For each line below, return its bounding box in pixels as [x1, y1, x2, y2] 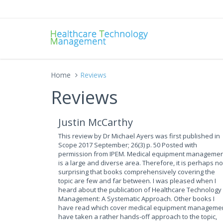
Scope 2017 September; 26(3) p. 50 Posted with [58, 140, 197, 149]
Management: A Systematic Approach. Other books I [58, 194, 215, 203]
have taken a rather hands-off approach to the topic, [58, 212, 217, 221]
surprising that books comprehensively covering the [58, 167, 215, 176]
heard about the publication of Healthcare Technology [58, 185, 222, 194]
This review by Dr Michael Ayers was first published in [58, 131, 220, 140]
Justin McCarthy [58, 115, 133, 129]
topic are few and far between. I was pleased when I [58, 176, 216, 185]
